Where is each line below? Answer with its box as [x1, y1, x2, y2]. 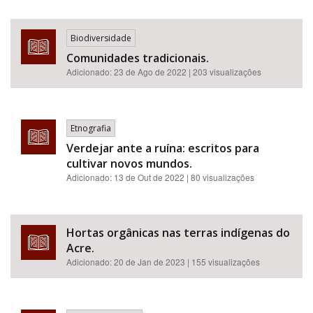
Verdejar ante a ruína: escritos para [66, 140, 259, 156]
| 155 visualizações [187, 256, 260, 268]
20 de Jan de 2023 [114, 256, 185, 268]
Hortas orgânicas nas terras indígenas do [66, 225, 290, 240]
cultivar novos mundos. [66, 156, 192, 171]
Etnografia [71, 122, 111, 134]
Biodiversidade [71, 32, 131, 44]
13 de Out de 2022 [114, 171, 184, 183]
